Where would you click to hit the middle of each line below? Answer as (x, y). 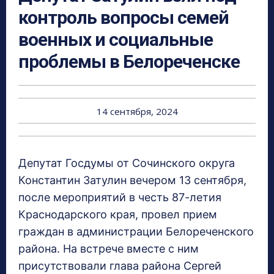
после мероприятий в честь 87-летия (120, 198)
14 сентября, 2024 (137, 112)
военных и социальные (116, 40)
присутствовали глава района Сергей (120, 266)
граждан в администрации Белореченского (136, 232)
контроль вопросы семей (124, 18)
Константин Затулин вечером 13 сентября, (132, 180)
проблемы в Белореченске (129, 62)
